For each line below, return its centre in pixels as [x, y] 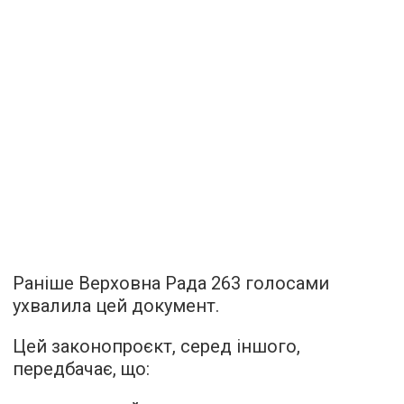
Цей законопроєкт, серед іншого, [156, 346]
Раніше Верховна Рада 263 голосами [171, 283]
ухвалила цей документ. [116, 305]
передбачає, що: [81, 368]
